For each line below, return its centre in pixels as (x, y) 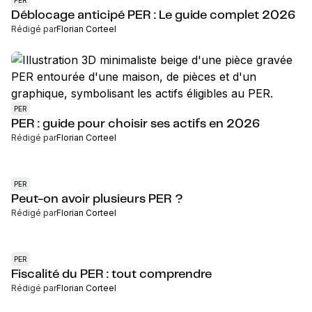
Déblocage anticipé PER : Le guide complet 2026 (153, 15)
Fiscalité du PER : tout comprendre (111, 274)
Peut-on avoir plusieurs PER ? (97, 199)
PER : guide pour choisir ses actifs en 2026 (135, 124)
